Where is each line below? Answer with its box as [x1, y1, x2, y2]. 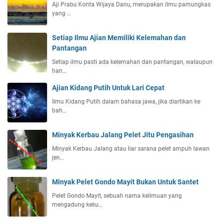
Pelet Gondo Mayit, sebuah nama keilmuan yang [52, 192, 182, 200]
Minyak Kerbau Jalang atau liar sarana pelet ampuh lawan [52, 145, 210, 153]
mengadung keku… [52, 201, 103, 209]
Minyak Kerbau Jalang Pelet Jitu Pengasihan [52, 131, 194, 139]
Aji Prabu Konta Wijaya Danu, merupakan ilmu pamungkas [52, 1, 211, 8]
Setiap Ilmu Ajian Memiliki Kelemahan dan [52, 34, 186, 42]
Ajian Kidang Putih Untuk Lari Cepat [52, 84, 165, 92]
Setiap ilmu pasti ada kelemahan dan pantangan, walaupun [52, 58, 213, 66]
